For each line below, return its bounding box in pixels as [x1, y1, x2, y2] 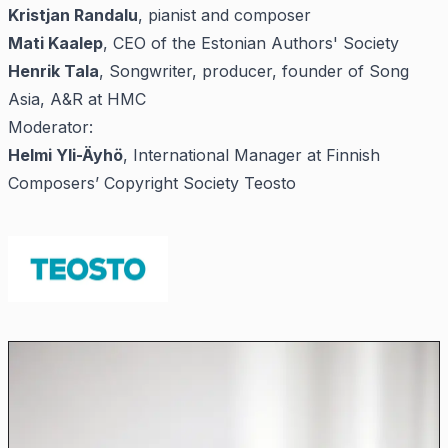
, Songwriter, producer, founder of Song [99, 61, 409, 81]
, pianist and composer [138, 5, 311, 25]
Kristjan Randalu [8, 5, 138, 25]
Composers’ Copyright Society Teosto [8, 173, 296, 193]
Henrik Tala [8, 61, 99, 81]
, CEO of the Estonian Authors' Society [103, 33, 399, 53]
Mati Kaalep [8, 33, 103, 53]
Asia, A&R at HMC [8, 89, 146, 109]
